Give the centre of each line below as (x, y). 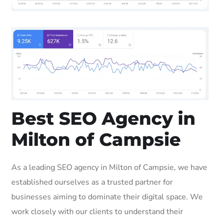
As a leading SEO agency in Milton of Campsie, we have (109, 167)
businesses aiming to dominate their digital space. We (107, 197)
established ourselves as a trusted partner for (92, 182)
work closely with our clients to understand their (97, 211)
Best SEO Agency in (103, 118)
